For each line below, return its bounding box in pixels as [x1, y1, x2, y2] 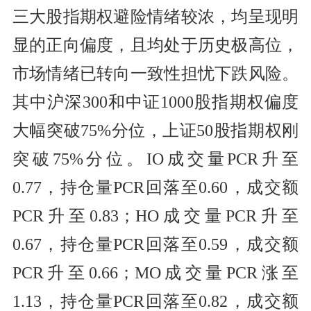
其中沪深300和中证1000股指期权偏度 [12, 93, 299, 112]
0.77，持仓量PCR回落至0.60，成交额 [12, 178, 299, 197]
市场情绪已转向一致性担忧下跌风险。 [12, 65, 299, 83]
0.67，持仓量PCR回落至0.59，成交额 [12, 235, 299, 254]
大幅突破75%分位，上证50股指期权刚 [12, 121, 299, 140]
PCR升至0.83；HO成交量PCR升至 [12, 207, 299, 226]
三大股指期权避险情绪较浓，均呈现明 [12, 8, 299, 26]
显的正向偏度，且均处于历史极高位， [12, 36, 299, 55]
